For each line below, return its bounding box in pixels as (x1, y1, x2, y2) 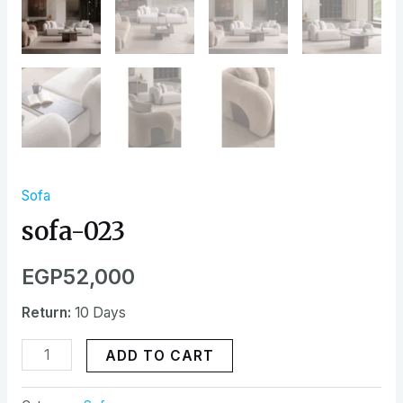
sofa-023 (21, 215, 125, 246)
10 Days (70, 303, 126, 321)
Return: (21, 303, 71, 321)
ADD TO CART (104, 347, 214, 365)
